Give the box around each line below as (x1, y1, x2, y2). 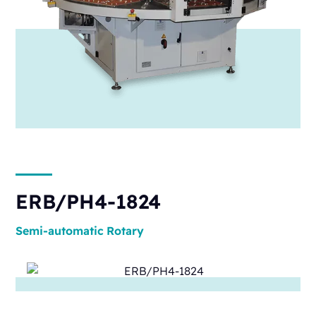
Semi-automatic (16, 224, 104, 238)
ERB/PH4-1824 (16, 189, 162, 214)
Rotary (107, 224, 145, 238)
